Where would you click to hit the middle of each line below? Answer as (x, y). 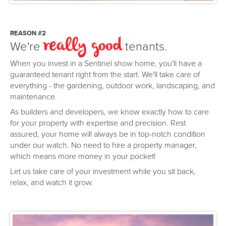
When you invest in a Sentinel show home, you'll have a (106, 63)
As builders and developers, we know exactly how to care (109, 111)
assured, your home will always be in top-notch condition (108, 133)
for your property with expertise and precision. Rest (98, 122)
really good (83, 47)
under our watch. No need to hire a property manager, (103, 145)
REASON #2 (28, 33)
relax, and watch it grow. (52, 182)
